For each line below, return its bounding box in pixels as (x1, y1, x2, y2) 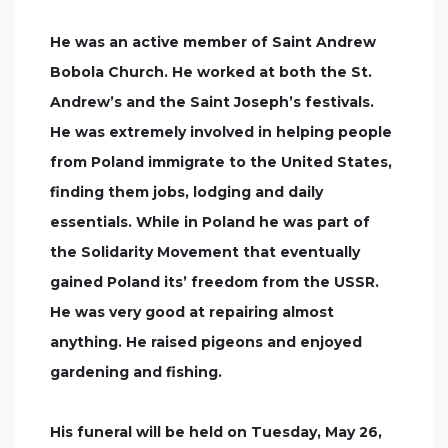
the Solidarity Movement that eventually (50, 243, 360, 261)
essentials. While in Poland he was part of (50, 213, 370, 231)
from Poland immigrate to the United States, (50, 153, 392, 171)
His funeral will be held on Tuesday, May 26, (50, 423, 382, 441)
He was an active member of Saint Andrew (50, 33, 376, 51)
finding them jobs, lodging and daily (50, 183, 323, 201)
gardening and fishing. (50, 363, 222, 381)
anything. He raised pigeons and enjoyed (50, 333, 362, 351)
